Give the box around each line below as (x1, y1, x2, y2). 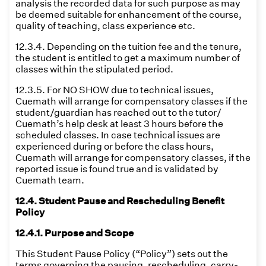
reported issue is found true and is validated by (15, 163, 218, 175)
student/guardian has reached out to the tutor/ (15, 107, 221, 118)
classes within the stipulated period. (15, 64, 173, 75)
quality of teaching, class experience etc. (15, 20, 195, 31)
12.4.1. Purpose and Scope (15, 227, 134, 239)
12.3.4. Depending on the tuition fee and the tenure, (15, 41, 242, 52)
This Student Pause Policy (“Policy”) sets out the (15, 248, 228, 259)
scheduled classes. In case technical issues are (15, 129, 220, 141)
